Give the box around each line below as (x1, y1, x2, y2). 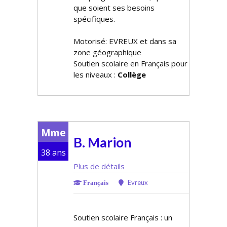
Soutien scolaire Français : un (73, 212, 172, 222)
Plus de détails (73, 161, 125, 171)
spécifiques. (73, 14, 115, 24)
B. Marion (73, 134, 131, 150)
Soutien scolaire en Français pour (73, 58, 187, 68)
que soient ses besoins (73, 3, 155, 13)
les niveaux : (73, 69, 118, 80)
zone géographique (73, 47, 141, 57)
